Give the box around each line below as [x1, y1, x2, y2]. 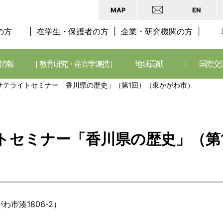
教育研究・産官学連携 [39, 59, 109, 69]
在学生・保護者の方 [37, 26, 109, 36]
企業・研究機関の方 [121, 26, 193, 36]
